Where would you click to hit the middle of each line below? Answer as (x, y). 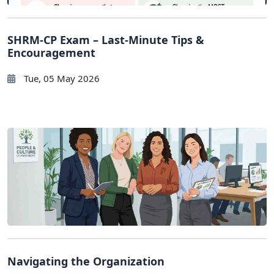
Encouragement (51, 53)
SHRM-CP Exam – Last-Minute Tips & (106, 40)
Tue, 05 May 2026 (61, 79)
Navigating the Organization (86, 261)
